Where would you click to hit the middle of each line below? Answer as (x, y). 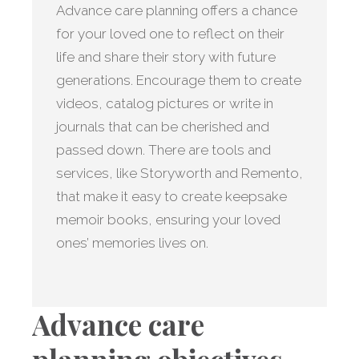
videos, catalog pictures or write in (165, 104)
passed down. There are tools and (163, 150)
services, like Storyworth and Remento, (179, 173)
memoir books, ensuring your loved (168, 220)
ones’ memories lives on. (132, 243)
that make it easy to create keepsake (171, 197)
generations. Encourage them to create (179, 81)
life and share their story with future (166, 57)
